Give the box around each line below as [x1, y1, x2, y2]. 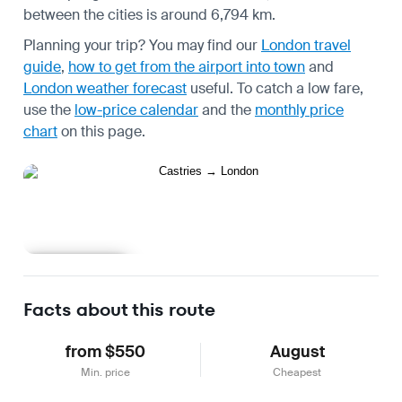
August [269, 340, 325, 363]
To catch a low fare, [237, 78, 363, 98]
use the [23, 100, 74, 119]
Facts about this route [23, 296, 215, 322]
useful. [187, 78, 233, 98]
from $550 [65, 340, 145, 363]
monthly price [255, 100, 344, 119]
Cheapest [273, 364, 321, 380]
